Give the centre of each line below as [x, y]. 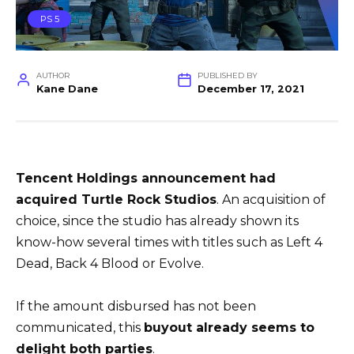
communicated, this [80, 328]
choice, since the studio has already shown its [157, 220]
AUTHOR [53, 75]
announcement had [207, 178]
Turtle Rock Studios [149, 199]
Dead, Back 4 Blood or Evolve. [110, 263]
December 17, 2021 [250, 88]
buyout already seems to [229, 328]
